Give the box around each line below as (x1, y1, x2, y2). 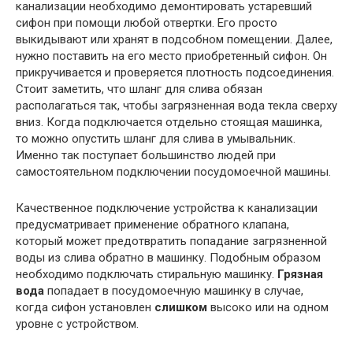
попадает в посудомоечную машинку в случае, (44, 283, 303, 298)
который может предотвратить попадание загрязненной (16, 233, 327, 248)
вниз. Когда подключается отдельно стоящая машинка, (16, 114, 322, 129)
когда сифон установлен (16, 299, 154, 314)
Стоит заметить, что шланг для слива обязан (16, 81, 262, 96)
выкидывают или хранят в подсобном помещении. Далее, (16, 32, 333, 46)
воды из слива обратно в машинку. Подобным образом (16, 250, 321, 265)
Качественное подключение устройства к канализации (16, 200, 318, 215)
